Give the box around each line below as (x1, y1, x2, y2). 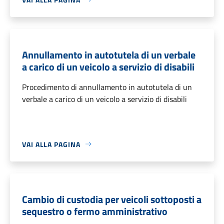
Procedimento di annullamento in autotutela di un (22, 80, 192, 93)
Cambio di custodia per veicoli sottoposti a (22, 191, 201, 207)
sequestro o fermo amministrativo (22, 203, 167, 219)
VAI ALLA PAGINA (22, 138, 80, 149)
